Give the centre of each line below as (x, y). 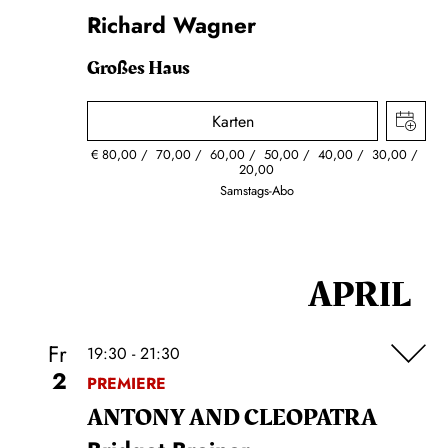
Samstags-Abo (256, 190)
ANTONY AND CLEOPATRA (232, 418)
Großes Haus (138, 68)
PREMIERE (126, 383)
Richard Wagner (171, 25)
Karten (232, 121)
